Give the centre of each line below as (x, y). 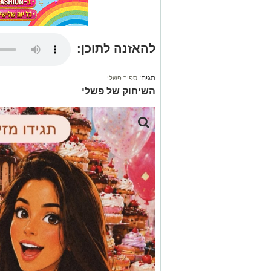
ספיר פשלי (122, 78)
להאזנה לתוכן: (116, 49)
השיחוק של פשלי (119, 91)
